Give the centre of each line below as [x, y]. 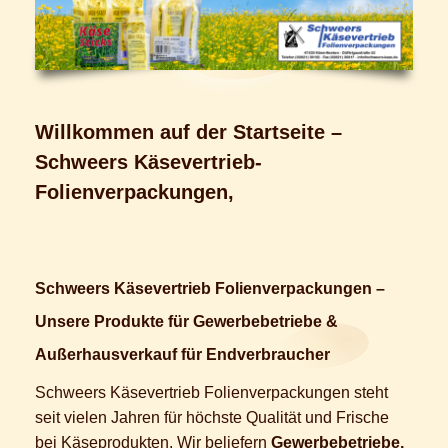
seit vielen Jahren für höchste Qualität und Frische [212, 417]
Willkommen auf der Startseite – [188, 131]
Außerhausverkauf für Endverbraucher [182, 354]
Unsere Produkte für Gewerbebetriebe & [186, 321]
